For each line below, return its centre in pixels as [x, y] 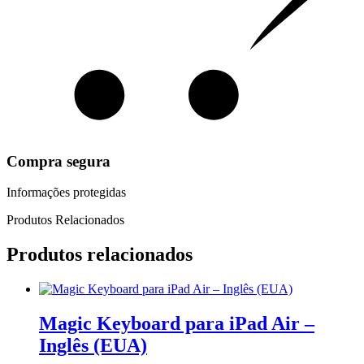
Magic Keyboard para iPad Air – [177, 324]
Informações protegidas [66, 193]
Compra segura [58, 161]
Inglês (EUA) [93, 346]
